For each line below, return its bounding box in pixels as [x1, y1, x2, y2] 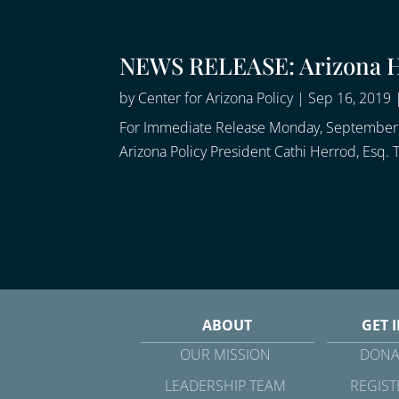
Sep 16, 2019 [308, 88, 392, 109]
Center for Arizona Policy [138, 88, 294, 109]
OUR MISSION [179, 344, 271, 364]
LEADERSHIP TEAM [164, 375, 286, 395]
